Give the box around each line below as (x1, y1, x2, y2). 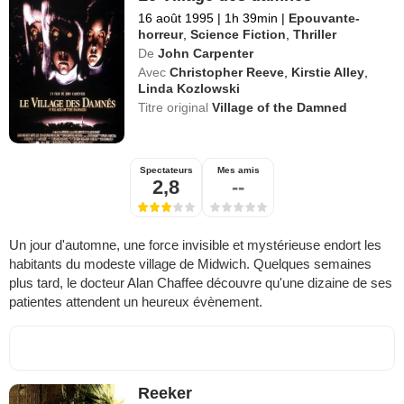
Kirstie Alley (291, 64, 365, 79)
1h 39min (221, 10, 282, 25)
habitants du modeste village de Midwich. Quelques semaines (9, 255, 372, 271)
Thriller (293, 26, 337, 41)
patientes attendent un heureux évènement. (9, 293, 262, 309)
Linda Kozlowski (138, 80, 241, 96)
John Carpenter (158, 45, 254, 60)
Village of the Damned (212, 99, 348, 115)
